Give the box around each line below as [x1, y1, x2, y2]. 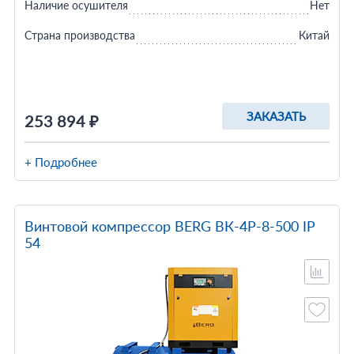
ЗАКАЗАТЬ [246, 109, 306, 123]
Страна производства [24, 28, 135, 42]
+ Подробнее [24, 155, 97, 169]
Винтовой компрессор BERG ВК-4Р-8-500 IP [24, 217, 315, 235]
